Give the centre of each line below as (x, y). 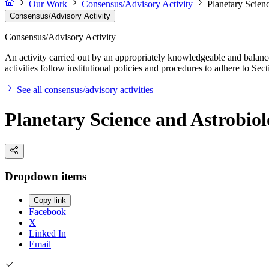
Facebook (47, 212)
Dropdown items (46, 176)
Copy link (50, 201)
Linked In (47, 234)
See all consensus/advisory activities (85, 90)
